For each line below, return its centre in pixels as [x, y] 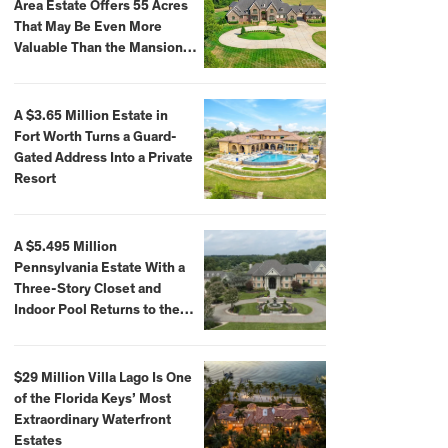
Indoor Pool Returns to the [96, 310]
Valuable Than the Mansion [98, 48]
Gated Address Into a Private [103, 158]
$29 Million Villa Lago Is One [102, 378]
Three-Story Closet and [87, 289]
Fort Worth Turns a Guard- [95, 137]
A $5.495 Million [65, 247]
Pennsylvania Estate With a [99, 268]
